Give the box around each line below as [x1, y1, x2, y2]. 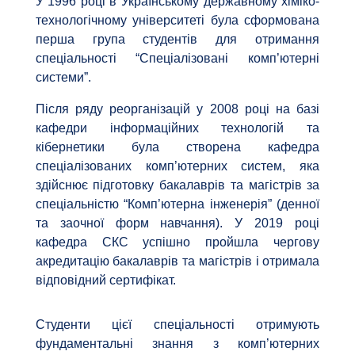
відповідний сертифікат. [35, 273, 176, 288]
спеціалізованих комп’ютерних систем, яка [35, 159, 320, 174]
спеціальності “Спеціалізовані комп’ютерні [35, 52, 320, 66]
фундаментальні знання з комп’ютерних [35, 337, 320, 351]
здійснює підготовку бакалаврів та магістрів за [35, 178, 320, 193]
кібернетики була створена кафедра [35, 140, 320, 155]
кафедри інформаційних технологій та [35, 121, 320, 136]
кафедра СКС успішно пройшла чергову [35, 235, 320, 250]
